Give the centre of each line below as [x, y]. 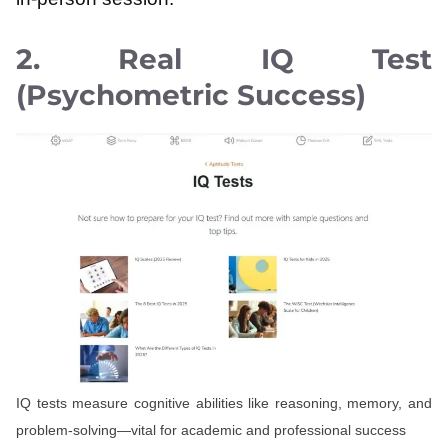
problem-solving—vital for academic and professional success [211, 429]
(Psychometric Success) [191, 94]
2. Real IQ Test [224, 58]
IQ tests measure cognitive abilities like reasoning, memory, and [224, 402]
